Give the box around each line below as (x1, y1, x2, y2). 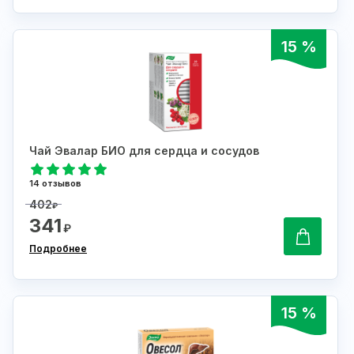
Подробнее (29, 243, 87, 255)
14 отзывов (29, 178, 81, 190)
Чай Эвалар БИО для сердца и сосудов (29, 144, 259, 158)
